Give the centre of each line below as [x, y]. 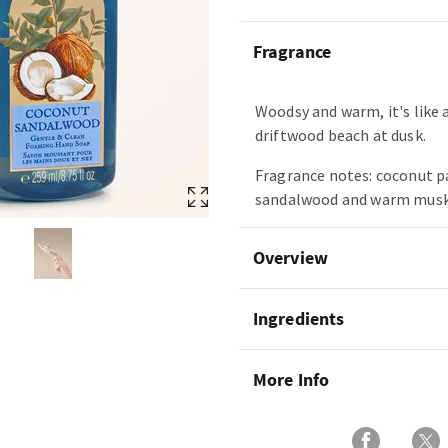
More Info [291, 379]
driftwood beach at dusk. [340, 135]
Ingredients [299, 318]
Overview [290, 257]
